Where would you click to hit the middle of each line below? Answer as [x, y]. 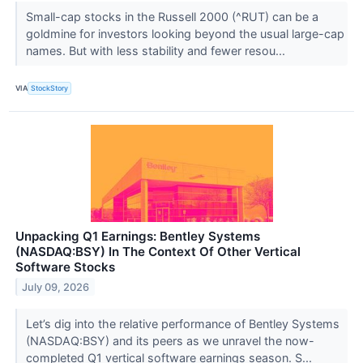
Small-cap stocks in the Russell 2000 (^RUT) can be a [172, 16]
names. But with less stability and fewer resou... [157, 50]
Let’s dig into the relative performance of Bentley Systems [182, 323]
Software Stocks [65, 267]
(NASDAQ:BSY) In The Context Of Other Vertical [158, 251]
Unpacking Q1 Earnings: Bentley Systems [138, 236]
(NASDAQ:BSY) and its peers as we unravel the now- [170, 340]
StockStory [50, 88]
